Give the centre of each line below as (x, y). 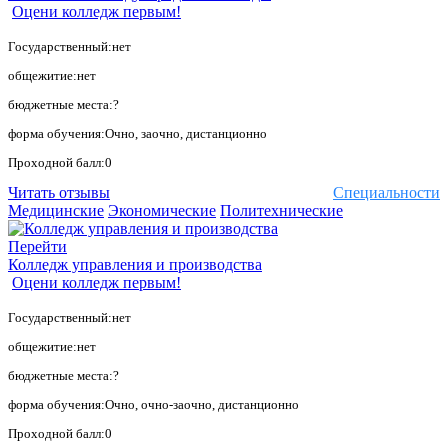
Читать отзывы (59, 193)
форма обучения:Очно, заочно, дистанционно (137, 134)
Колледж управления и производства (135, 265)
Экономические (162, 211)
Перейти (37, 247)
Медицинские (56, 211)
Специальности (386, 193)
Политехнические (281, 211)
